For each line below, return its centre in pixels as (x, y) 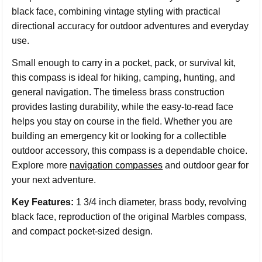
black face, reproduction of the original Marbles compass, (130, 217)
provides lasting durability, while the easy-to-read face (123, 107)
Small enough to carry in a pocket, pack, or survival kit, (124, 63)
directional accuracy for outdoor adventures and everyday (130, 26)
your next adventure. (54, 180)
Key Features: (43, 202)
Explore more (41, 165)
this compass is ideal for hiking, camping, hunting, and (124, 77)
